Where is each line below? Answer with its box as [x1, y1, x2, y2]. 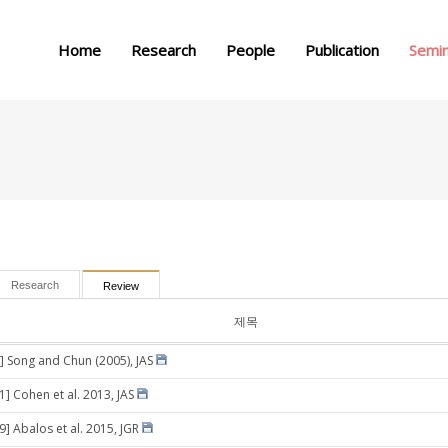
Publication [305, 40, 379, 60]
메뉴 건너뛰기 [186, 5, 262, 22]
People [226, 40, 275, 60]
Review [103, 280, 139, 292]
